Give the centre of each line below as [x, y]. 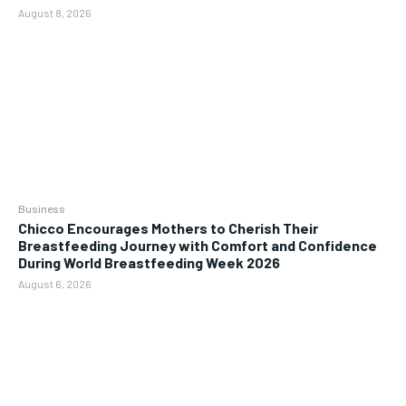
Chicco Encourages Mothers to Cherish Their [168, 227]
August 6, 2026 [55, 283]
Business [42, 208]
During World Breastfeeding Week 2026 [149, 262]
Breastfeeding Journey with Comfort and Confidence [198, 245]
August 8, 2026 [55, 13]
